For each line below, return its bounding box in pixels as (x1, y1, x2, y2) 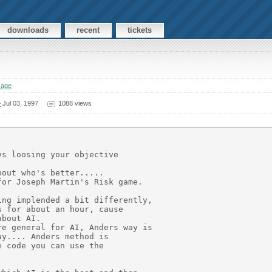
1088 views (58, 99, 92, 107)
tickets (127, 25, 152, 35)
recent (76, 25, 100, 35)
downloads (7, 25, 49, 35)
